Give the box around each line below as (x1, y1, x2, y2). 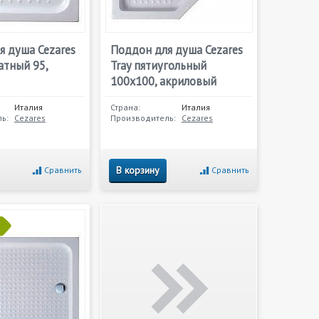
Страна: (110, 102, 140, 113)
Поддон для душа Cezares (110, 42, 243, 58)
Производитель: (110, 113, 176, 123)
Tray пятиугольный (110, 58, 206, 73)
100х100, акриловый (110, 73, 216, 89)
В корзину (116, 164, 159, 177)
